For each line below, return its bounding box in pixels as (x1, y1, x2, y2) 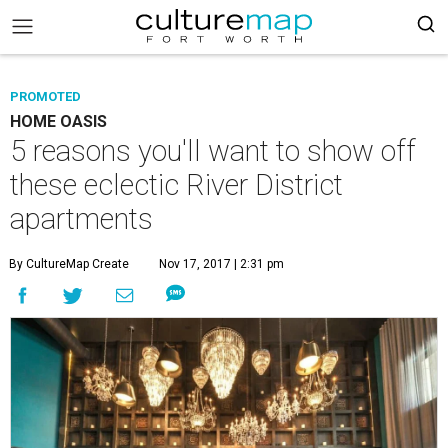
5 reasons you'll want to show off (10, 134, 416, 168)
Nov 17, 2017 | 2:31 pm (159, 257, 284, 271)
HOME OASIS (10, 112, 107, 131)
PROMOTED (10, 89, 81, 104)
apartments (10, 202, 153, 236)
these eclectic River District (10, 168, 343, 202)
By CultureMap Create (9, 257, 129, 271)
